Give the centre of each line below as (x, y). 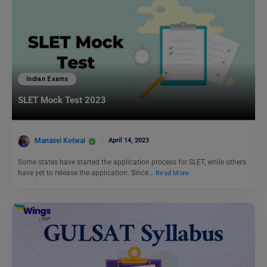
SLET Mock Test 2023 (62, 100)
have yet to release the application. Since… (86, 173)
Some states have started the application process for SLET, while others (132, 162)
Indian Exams (47, 79)
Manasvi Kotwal (60, 141)
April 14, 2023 (129, 141)
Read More (173, 173)
